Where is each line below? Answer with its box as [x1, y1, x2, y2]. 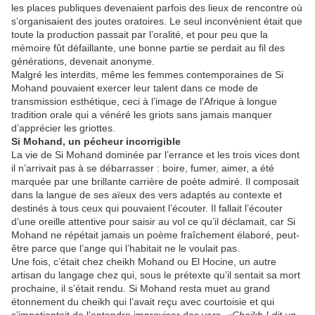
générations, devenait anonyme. [11, 55, 155, 67]
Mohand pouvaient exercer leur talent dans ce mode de [11, 82, 258, 94]
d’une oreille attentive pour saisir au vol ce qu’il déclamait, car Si [11, 215, 295, 227]
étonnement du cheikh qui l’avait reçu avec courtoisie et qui [11, 295, 274, 307]
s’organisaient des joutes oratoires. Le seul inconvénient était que [11, 15, 302, 27]
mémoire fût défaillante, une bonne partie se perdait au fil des [11, 41, 285, 53]
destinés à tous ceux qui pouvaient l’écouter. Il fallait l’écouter [11, 202, 283, 214]
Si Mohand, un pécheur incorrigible [11, 135, 181, 147]
